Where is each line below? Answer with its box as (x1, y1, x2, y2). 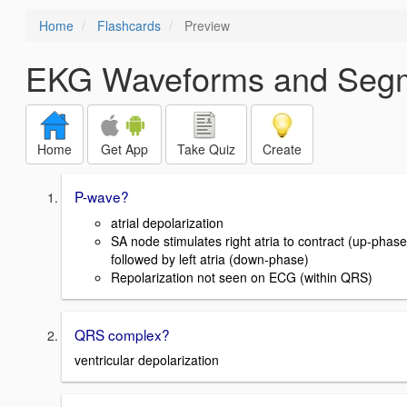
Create (263, 140, 302, 158)
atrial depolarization (111, 213, 223, 232)
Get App (101, 140, 148, 158)
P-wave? (74, 186, 129, 206)
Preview (181, 16, 230, 35)
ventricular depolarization (74, 351, 219, 370)
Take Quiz (177, 140, 235, 158)
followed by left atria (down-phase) (111, 249, 309, 268)
